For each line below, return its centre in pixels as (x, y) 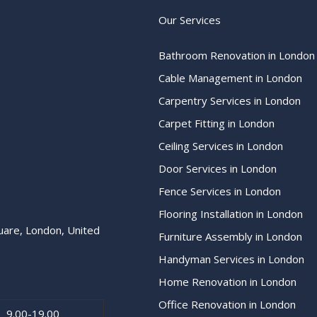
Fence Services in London (220, 191)
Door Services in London (218, 168)
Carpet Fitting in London (217, 123)
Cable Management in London (230, 78)
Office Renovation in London (227, 304)
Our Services (190, 20)
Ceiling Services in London (221, 146)
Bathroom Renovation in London (237, 55)
